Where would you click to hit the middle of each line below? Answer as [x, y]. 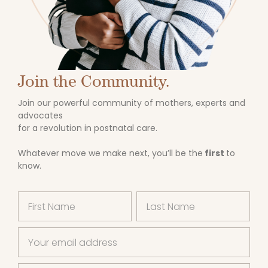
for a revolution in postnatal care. [88, 128]
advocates [40, 116]
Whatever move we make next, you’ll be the [110, 153]
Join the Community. [94, 81]
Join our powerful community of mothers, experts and [132, 103]
